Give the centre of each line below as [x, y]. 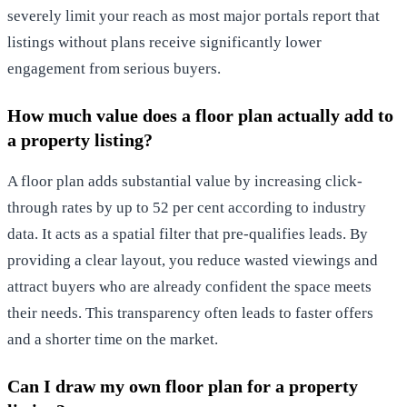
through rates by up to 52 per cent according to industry [187, 207]
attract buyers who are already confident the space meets [189, 286]
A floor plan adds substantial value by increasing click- [185, 181]
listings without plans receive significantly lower [164, 42]
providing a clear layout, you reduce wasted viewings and [193, 260]
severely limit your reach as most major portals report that [194, 15]
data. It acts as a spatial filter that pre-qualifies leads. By [188, 233]
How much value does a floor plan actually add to [200, 115]
